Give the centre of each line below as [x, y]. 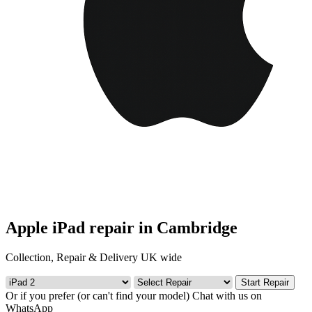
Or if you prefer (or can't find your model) [97, 295]
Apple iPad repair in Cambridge [122, 227]
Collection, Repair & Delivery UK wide [94, 257]
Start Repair [265, 282]
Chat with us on [227, 295]
